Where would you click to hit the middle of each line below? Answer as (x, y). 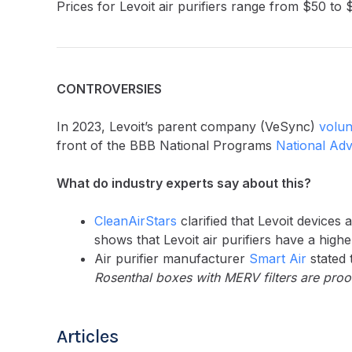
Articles (88, 336)
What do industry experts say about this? (184, 183)
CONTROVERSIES (109, 88)
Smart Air (278, 258)
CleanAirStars (136, 220)
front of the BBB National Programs (166, 145)
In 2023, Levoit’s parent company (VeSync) (188, 126)
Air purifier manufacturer (172, 258)
